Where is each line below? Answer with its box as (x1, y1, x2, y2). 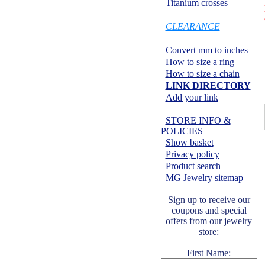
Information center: (169, 33, 248, 43)
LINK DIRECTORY (165, 80, 251, 91)
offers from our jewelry (166, 216, 252, 226)
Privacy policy (165, 149, 219, 159)
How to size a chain (165, 69, 240, 79)
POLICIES (160, 126, 203, 136)
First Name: (187, 248, 231, 258)
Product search (165, 161, 221, 171)
